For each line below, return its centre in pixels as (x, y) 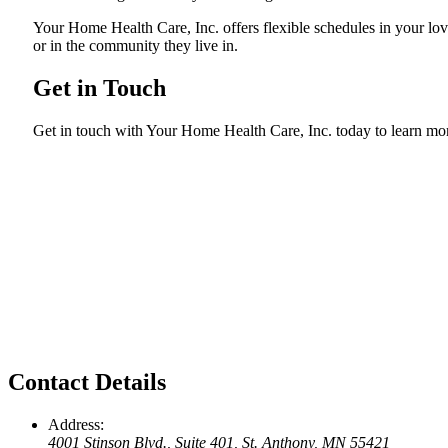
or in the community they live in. (135, 45)
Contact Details (87, 382)
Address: (76, 425)
